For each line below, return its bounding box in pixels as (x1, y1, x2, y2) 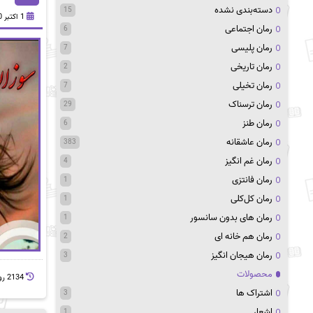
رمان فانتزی (232, 173, 272, 187)
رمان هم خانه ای (214, 229, 272, 244)
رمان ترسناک (228, 97, 272, 112)
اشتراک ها (236, 286, 272, 300)
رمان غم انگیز (225, 154, 272, 168)
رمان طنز (242, 116, 272, 131)
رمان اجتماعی (225, 22, 272, 36)
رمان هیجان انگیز (211, 248, 272, 263)
